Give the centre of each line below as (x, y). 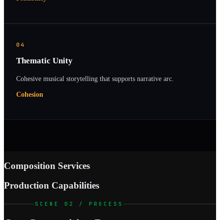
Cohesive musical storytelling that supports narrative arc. (95, 78)
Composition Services (47, 165)
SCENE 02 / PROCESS (79, 204)
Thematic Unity (44, 61)
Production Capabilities (52, 186)
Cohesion (30, 95)
